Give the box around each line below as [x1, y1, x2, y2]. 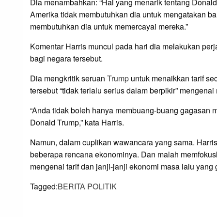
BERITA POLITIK [58, 181, 117, 192]
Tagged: [30, 181, 58, 192]
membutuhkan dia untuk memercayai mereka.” [30, 21, 188, 32]
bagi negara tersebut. [30, 53, 103, 64]
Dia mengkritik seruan [30, 73, 107, 84]
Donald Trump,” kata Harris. [30, 117, 124, 128]
